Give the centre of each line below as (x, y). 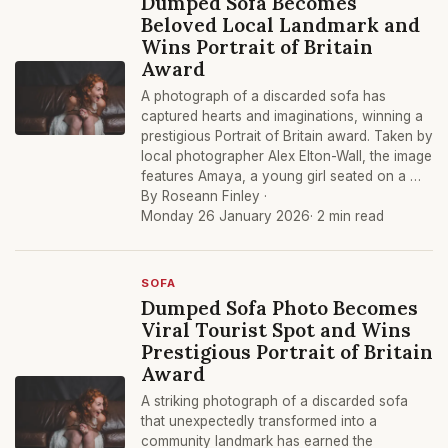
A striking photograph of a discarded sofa (274, 401)
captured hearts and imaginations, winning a (282, 116)
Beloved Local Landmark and (280, 24)
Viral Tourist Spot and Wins (276, 329)
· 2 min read (347, 216)
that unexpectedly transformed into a (259, 421)
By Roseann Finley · (204, 196)
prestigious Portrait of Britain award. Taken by (287, 136)
